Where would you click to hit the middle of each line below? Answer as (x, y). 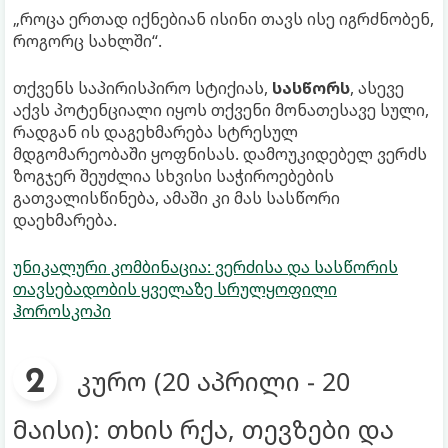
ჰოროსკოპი (62, 310)
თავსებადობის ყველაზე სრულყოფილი (175, 288)
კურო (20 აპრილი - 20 (213, 380)
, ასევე (377, 87)
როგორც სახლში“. (87, 40)
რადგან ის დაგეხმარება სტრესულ (155, 131)
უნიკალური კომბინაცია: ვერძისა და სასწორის (205, 266)
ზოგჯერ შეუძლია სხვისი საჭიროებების (173, 175)
